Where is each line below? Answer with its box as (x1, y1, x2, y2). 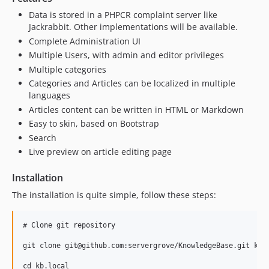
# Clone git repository (23, 221, 115, 229)
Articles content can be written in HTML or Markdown (29, 103, 244, 115)
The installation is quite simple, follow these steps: (12, 189, 216, 201)
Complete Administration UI (29, 35, 141, 47)
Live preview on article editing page (29, 146, 172, 157)
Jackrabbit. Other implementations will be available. (29, 21, 238, 32)
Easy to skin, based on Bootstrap (29, 118, 159, 129)
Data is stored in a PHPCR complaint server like (29, 9, 217, 20)
